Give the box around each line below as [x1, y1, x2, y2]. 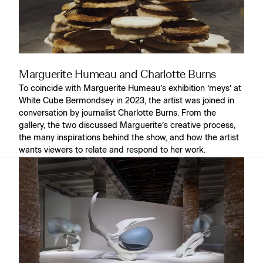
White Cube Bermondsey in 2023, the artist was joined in [19, 96, 234, 105]
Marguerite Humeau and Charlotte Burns [19, 69, 216, 80]
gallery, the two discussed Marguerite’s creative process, [19, 121, 235, 130]
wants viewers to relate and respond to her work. [19, 146, 205, 154]
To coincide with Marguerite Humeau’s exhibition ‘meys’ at [19, 84, 241, 93]
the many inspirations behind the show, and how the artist [19, 133, 239, 142]
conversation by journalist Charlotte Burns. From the [19, 109, 216, 117]
